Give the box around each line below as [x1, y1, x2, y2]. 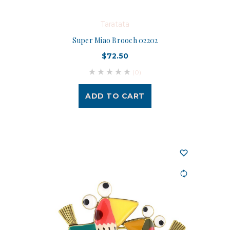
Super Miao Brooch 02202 [72, 35, 158, 45]
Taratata [101, 19, 129, 29]
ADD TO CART [85, 91, 145, 101]
